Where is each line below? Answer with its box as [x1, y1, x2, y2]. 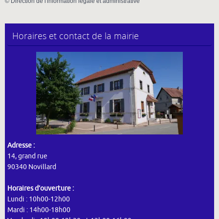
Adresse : [7, 141, 35, 150]
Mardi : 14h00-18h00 [7, 206, 70, 215]
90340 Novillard [7, 163, 56, 172]
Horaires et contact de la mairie [12, 30, 139, 42]
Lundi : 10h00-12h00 [7, 195, 70, 204]
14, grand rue [7, 152, 47, 161]
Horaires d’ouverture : [7, 184, 74, 193]
